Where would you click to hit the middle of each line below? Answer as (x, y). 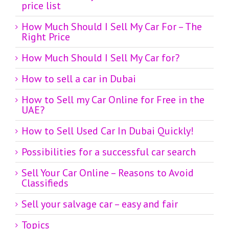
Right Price (46, 37)
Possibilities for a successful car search (109, 152)
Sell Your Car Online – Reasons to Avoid (108, 173)
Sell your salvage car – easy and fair (100, 204)
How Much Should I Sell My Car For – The (112, 27)
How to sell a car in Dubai (79, 79)
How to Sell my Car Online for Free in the (113, 100)
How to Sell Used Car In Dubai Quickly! (108, 131)
